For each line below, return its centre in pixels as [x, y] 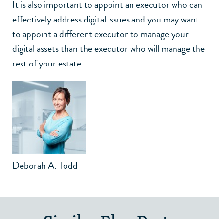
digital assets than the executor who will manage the [109, 48]
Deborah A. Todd [45, 165]
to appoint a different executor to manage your [100, 34]
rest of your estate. [48, 63]
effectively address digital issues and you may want [106, 19]
